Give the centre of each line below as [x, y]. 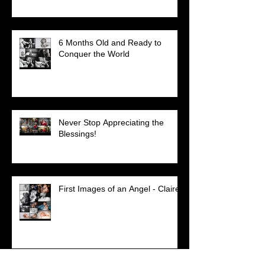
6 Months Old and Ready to [110, 42]
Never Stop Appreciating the [111, 122]
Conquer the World [94, 54]
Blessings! [77, 133]
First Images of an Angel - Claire [119, 188]
